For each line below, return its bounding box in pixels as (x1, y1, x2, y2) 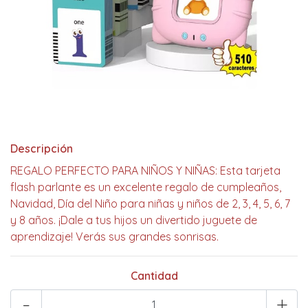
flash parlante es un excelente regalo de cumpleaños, (10, 180, 281, 194)
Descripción (10, 142, 73, 155)
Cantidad (130, 269, 178, 283)
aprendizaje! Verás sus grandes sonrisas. (10, 230, 219, 243)
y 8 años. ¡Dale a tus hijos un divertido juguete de (10, 213, 257, 227)
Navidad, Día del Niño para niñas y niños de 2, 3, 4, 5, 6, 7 (10, 197, 290, 210)
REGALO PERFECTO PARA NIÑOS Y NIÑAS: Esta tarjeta (10, 164, 280, 177)
